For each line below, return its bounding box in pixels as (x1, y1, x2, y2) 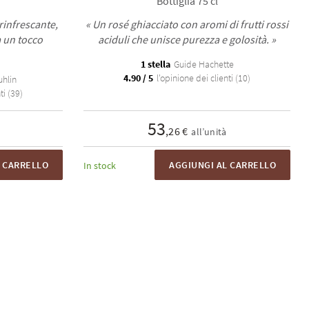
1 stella (140, 58, 170, 70)
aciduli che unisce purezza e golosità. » (98, 32, 276, 46)
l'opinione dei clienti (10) (154, 72, 250, 84)
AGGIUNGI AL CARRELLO (169, 159, 276, 171)
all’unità (191, 126, 227, 138)
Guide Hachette (171, 58, 234, 70)
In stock (83, 159, 116, 172)
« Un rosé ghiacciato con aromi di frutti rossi (86, 17, 288, 31)
